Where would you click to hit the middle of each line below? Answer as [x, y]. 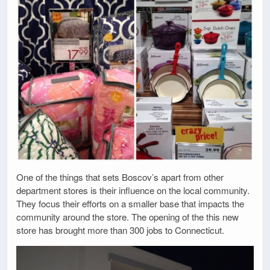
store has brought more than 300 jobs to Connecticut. [120, 230]
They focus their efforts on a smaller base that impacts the [130, 204]
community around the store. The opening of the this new [127, 217]
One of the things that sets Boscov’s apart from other [120, 177]
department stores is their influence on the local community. [133, 190]
